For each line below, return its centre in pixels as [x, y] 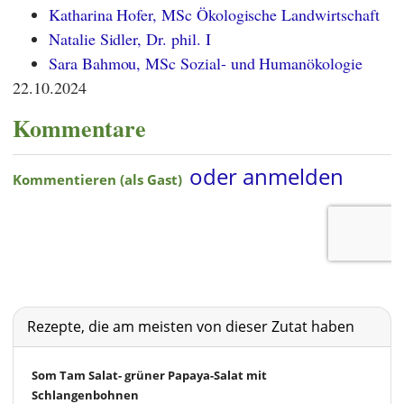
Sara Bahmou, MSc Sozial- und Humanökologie [206, 63]
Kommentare [79, 129]
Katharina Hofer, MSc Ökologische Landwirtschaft [214, 14]
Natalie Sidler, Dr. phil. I [130, 39]
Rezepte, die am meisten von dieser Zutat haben [191, 327]
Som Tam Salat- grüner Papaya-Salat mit [149, 376]
